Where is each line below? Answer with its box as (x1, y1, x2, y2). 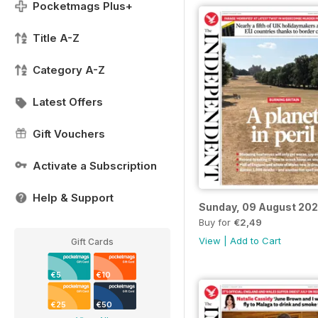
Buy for (199, 216, 234, 229)
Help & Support (33, 191, 114, 204)
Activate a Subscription (33, 159, 157, 172)
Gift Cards (71, 236, 114, 247)
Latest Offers (33, 95, 103, 109)
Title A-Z (33, 31, 79, 45)
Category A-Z (33, 63, 105, 77)
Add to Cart (230, 235, 281, 247)
